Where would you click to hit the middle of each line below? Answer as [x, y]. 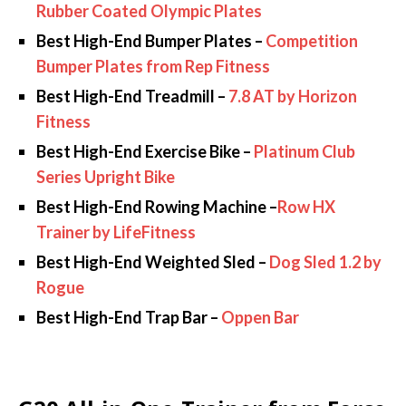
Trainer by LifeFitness [116, 232]
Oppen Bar [260, 317]
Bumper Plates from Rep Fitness [153, 66]
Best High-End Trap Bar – [129, 317]
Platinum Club [304, 151]
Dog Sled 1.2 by [325, 261]
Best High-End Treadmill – [132, 96]
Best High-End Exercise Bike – [145, 151]
